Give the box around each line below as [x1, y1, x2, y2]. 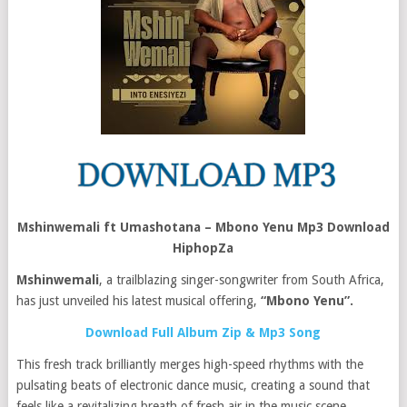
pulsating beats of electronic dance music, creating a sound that [15, 378, 370, 392]
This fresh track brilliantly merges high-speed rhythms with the [15, 357, 363, 372]
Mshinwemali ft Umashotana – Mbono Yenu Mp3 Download [16, 220, 390, 234]
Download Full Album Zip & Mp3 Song [85, 325, 322, 340]
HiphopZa [173, 241, 234, 255]
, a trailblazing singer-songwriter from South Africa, [98, 273, 384, 287]
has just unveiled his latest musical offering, [15, 293, 261, 308]
